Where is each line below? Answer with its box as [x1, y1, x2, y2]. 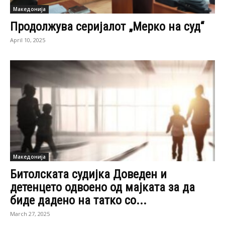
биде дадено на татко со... [10, 193, 147, 208]
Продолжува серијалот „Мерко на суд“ [10, 19, 204, 34]
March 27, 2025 [10, 210, 50, 218]
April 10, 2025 [10, 36, 45, 44]
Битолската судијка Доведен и [10, 167, 167, 182]
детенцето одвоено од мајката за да [10, 180, 195, 195]
